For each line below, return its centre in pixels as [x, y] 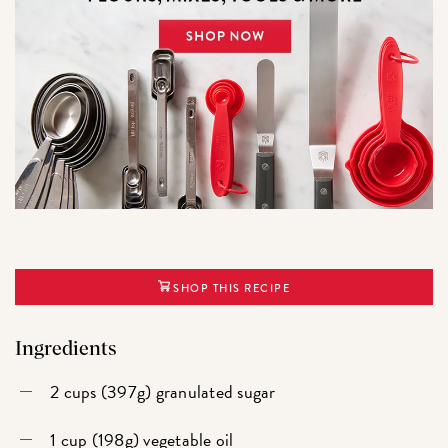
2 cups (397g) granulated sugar [163, 391]
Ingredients [66, 349]
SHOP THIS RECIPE [230, 288]
